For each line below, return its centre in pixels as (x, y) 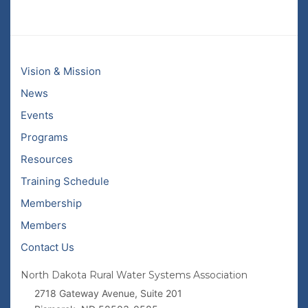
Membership (51, 203)
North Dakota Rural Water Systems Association (134, 275)
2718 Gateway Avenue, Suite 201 (108, 293)
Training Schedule (65, 181)
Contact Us (47, 247)
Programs (44, 137)
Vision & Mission (61, 71)
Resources (47, 159)
